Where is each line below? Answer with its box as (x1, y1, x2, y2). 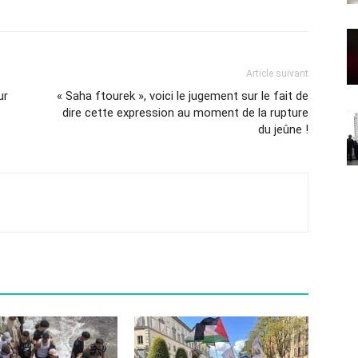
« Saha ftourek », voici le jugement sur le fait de (57, 89, 308, 104)
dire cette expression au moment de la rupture (62, 105, 308, 121)
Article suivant (246, 68, 308, 80)
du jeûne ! (258, 122, 308, 137)
